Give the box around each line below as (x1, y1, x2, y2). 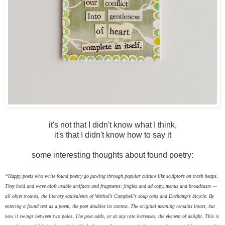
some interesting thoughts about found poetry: (32, 151, 193, 160)
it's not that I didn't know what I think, (48, 121, 177, 130)
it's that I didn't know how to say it (54, 131, 171, 140)
